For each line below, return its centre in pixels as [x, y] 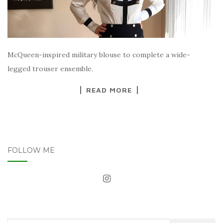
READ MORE [109, 90]
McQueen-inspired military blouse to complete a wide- [99, 55]
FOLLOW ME [31, 151]
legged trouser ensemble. [50, 69]
